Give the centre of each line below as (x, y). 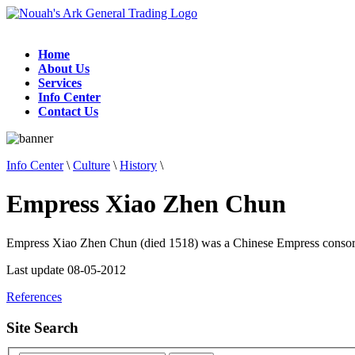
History (138, 165)
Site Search (42, 327)
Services (60, 83)
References (34, 296)
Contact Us (68, 111)
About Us (64, 69)
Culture (92, 165)
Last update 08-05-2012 (66, 269)
